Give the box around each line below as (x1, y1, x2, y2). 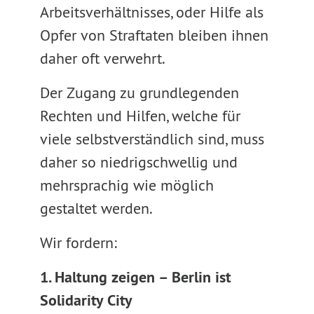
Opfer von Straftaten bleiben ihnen (39, 25, 268, 45)
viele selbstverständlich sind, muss (39, 129, 264, 149)
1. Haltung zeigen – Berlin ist (39, 267, 231, 287)
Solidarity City (39, 290, 132, 310)
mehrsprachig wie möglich (39, 175, 214, 195)
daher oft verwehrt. (39, 48, 165, 68)
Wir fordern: (39, 233, 117, 252)
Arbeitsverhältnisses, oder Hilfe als (39, 2, 264, 22)
